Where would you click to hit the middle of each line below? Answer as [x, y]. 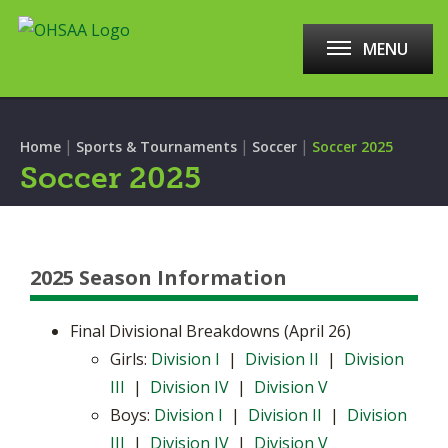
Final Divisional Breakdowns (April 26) [210, 331]
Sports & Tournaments [156, 146]
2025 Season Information [158, 277]
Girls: [130, 359]
